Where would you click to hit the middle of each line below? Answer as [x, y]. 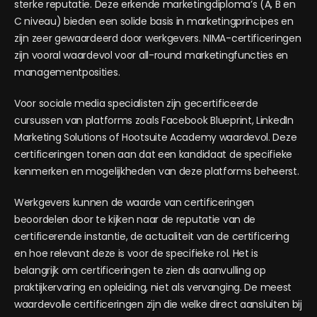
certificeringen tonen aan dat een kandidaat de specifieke [153, 154]
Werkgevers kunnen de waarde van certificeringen [134, 202]
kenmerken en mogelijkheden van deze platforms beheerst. [157, 171]
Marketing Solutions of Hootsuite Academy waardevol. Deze [156, 137]
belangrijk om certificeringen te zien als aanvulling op [140, 270]
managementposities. [67, 72]
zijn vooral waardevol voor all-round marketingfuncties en [151, 55]
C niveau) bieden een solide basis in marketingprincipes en [154, 21]
